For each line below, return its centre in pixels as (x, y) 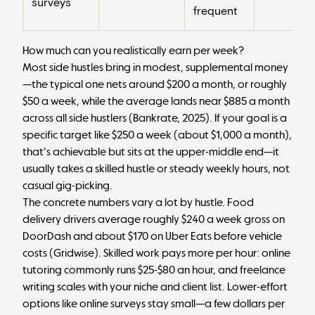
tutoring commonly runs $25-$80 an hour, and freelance (154, 270)
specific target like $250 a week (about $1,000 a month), (157, 135)
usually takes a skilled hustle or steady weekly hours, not (156, 168)
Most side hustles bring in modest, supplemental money (155, 67)
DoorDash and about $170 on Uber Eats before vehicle (152, 236)
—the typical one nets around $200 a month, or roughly (155, 84)
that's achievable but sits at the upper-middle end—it (151, 152)
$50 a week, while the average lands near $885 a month (156, 101)
